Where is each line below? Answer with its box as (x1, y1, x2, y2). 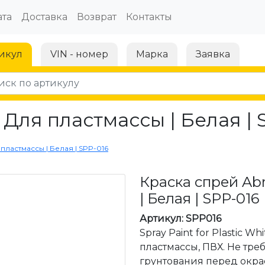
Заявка (196, 49, 230, 60)
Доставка (21, 11, 67, 22)
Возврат (76, 11, 117, 22)
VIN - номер (50, 49, 108, 60)
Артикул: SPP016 (140, 213, 221, 224)
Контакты (125, 11, 172, 22)
